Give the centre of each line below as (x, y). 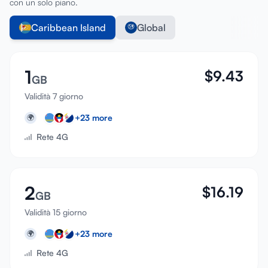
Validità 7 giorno (54, 96)
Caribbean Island (68, 28)
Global (151, 28)
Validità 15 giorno (56, 212)
